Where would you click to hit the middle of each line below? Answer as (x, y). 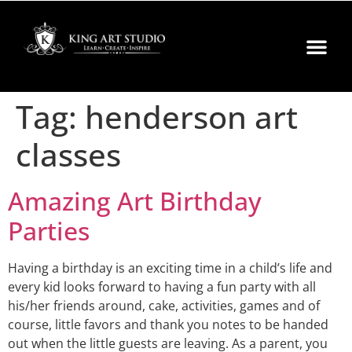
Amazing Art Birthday (135, 201)
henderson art (191, 117)
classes (68, 154)
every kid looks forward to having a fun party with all (162, 287)
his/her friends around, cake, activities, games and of (164, 306)
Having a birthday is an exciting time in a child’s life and (170, 268)
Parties (49, 231)
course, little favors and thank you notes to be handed (168, 324)
